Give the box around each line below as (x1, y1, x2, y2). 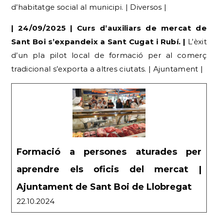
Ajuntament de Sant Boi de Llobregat (17, 181, 192, 192)
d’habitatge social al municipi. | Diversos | (11, 2, 167, 12)
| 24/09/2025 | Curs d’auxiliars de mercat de (11, 23, 207, 33)
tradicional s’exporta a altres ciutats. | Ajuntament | (11, 64, 203, 73)
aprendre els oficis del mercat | (17, 163, 201, 175)
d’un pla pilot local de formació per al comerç (11, 50, 207, 60)
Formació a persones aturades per (17, 146, 201, 157)
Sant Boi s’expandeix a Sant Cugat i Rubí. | (11, 36, 188, 46)
